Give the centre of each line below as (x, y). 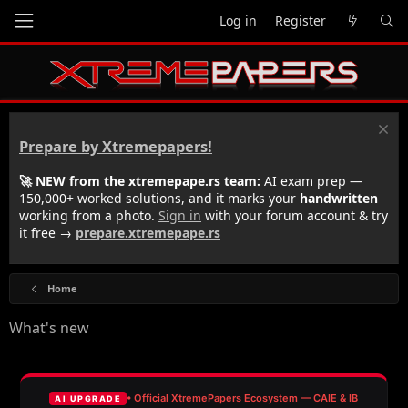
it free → (47, 232)
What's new (49, 327)
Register (301, 20)
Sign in (180, 215)
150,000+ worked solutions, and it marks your (159, 198)
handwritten (339, 198)
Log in (238, 20)
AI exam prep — (311, 180)
